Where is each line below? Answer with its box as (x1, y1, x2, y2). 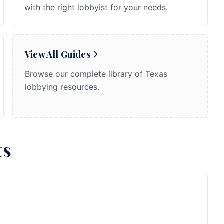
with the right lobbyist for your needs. (24, 2, 168, 12)
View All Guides (25, 48, 90, 60)
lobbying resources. (25, 82, 99, 92)
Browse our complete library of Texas (25, 69, 167, 79)
